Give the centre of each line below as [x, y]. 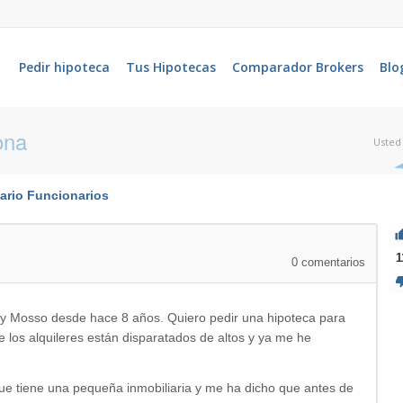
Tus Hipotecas [171, 67]
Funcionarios [68, 196]
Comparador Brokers [298, 67]
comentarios [332, 263]
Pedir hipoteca [64, 67]
